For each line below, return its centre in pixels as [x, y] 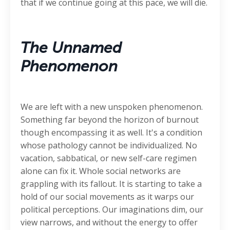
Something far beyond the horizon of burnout [110, 120]
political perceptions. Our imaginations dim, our [112, 210]
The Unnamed [71, 48]
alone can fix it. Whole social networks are [101, 171]
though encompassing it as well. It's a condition [111, 133]
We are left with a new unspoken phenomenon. [112, 107]
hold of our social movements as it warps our [107, 197]
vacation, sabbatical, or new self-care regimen [109, 158]
